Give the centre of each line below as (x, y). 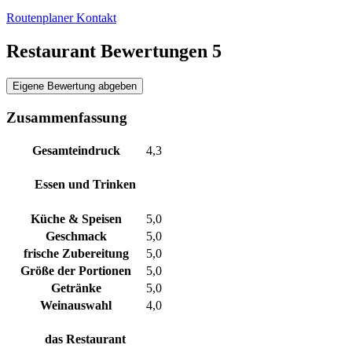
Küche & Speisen (76, 218)
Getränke (76, 288)
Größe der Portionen (76, 270)
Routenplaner (41, 18)
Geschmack (76, 236)
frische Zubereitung (76, 253)
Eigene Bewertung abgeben (75, 86)
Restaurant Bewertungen (109, 51)
